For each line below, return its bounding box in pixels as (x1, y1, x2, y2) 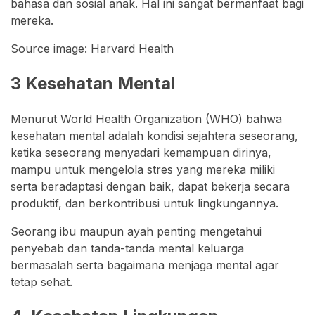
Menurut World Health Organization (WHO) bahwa (11, 111, 282, 126)
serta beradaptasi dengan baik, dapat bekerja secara (11, 179, 290, 193)
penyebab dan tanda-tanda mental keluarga (11, 240, 244, 255)
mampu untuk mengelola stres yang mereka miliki (11, 162, 275, 176)
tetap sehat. (11, 274, 72, 289)
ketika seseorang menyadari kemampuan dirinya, (11, 145, 271, 160)
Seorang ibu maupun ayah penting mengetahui (11, 224, 262, 238)
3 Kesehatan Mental (11, 72, 175, 94)
